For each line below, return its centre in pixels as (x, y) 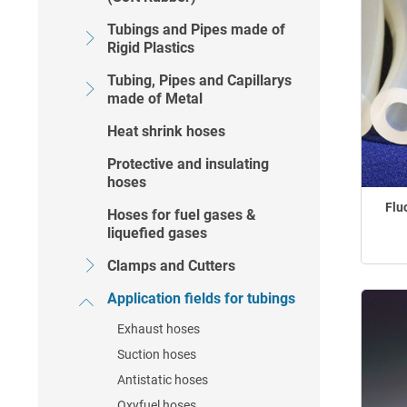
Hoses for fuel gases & (182, 215)
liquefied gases (157, 233)
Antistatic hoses (163, 380)
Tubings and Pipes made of (196, 30)
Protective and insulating (188, 164)
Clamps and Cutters (171, 266)
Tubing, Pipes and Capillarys (199, 80)
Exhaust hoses (159, 329)
